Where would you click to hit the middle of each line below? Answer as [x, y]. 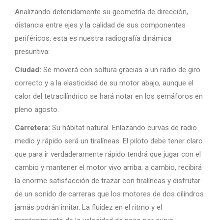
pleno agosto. [37, 109]
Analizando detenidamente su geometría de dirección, [101, 12]
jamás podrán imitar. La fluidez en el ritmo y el [88, 207]
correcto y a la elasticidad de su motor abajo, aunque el [104, 83]
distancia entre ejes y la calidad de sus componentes [100, 25]
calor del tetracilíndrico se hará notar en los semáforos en [109, 96]
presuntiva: [32, 51]
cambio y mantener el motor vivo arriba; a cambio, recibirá [108, 167]
